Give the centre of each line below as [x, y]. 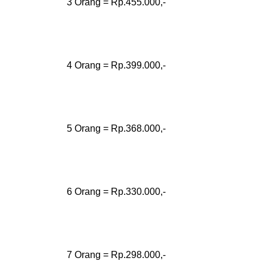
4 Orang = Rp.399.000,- [116, 65]
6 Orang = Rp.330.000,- [117, 192]
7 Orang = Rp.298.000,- [116, 255]
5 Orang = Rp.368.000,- [116, 128]
